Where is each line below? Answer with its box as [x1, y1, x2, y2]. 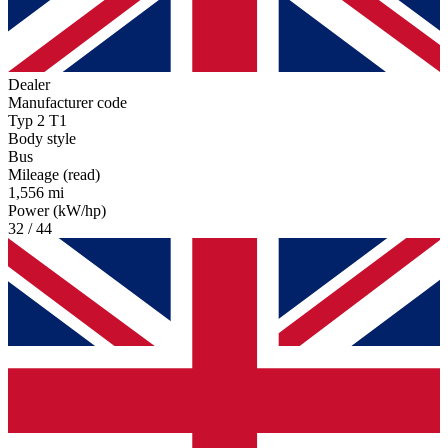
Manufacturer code [8, 94, 127, 112]
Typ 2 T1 [8, 112, 67, 130]
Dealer [8, 76, 50, 94]
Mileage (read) [8, 166, 100, 184]
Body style [8, 130, 76, 148]
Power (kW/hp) [8, 202, 106, 220]
